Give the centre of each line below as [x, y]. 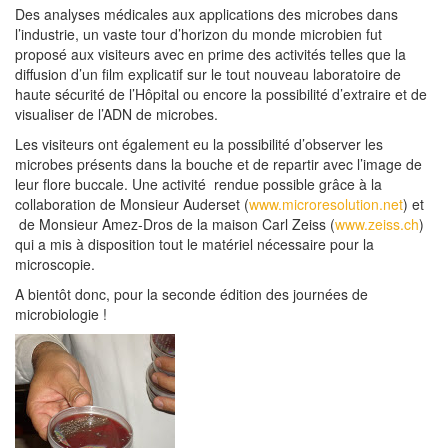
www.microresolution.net [326, 204]
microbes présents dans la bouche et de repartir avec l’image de [218, 164]
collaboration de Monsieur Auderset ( [132, 204]
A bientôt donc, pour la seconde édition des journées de [191, 294]
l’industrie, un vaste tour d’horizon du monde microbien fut [198, 34]
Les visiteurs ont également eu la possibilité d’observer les [199, 144]
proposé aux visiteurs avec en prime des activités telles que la [210, 54]
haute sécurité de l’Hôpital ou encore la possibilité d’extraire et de [221, 94]
